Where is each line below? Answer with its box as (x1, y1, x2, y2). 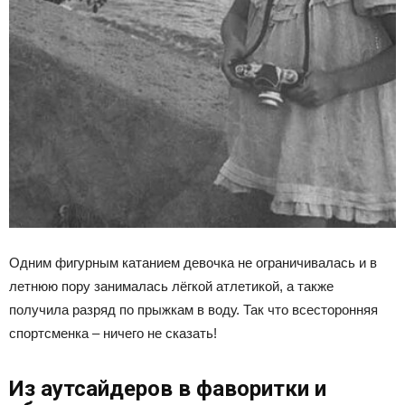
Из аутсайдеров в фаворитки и (9, 375, 326, 401)
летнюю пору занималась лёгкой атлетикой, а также (9, 278, 334, 294)
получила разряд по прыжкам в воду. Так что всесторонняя (9, 301, 378, 317)
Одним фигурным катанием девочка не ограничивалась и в (9, 254, 377, 270)
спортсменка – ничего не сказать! (9, 325, 217, 341)
